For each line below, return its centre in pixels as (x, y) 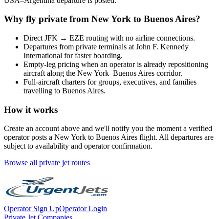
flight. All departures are (175, 137)
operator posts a (29, 137)
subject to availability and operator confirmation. (78, 146)
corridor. (168, 73)
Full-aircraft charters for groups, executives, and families (110, 82)
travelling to (43, 90)
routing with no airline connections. (140, 38)
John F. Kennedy (162, 46)
